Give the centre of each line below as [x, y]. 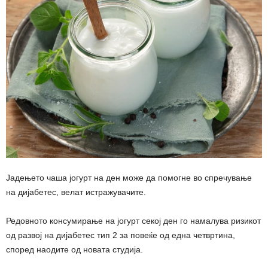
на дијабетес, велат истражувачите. [76, 192]
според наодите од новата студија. [74, 249]
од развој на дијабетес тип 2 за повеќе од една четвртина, [121, 235]
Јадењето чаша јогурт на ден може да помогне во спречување [129, 177]
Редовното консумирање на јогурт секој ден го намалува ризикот [133, 220]
